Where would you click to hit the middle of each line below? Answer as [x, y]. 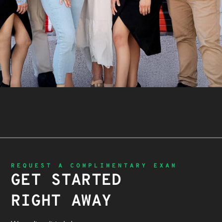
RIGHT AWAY [61, 202]
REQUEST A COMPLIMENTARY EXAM [94, 166]
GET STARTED [66, 181]
